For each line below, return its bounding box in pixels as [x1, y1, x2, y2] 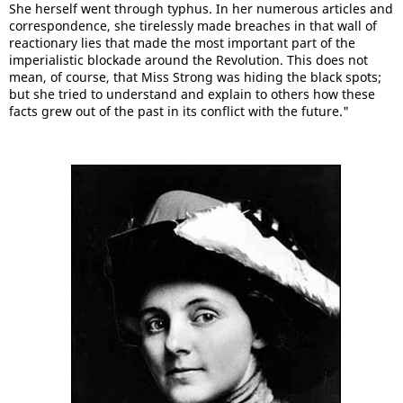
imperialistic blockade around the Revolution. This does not [9, 51, 368, 68]
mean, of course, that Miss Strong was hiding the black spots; [9, 68, 381, 85]
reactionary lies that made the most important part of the [9, 34, 355, 51]
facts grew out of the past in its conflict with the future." [9, 103, 349, 120]
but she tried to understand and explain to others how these [9, 85, 375, 103]
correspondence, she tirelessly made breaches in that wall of [9, 17, 377, 34]
